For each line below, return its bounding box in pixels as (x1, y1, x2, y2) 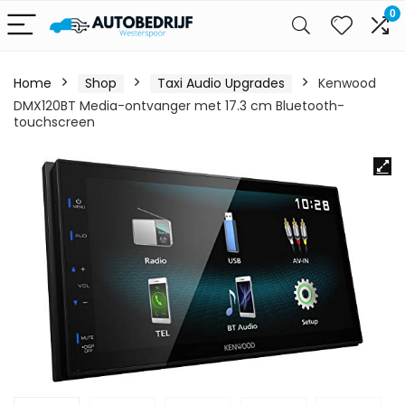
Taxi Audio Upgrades (157, 74, 285, 92)
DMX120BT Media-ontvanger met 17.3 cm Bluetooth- (14, 97, 344, 115)
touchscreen (14, 113, 95, 131)
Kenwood (318, 74, 376, 92)
